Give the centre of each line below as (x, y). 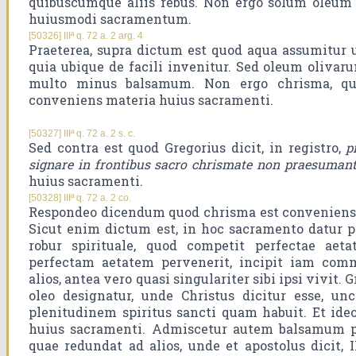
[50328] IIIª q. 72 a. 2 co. (80, 198)
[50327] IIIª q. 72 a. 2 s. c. (82, 134)
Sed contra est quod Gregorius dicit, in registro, (188, 148)
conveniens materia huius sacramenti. (151, 100)
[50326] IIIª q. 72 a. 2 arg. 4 (86, 36)
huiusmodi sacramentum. (110, 19)
